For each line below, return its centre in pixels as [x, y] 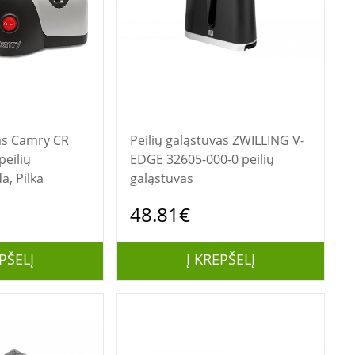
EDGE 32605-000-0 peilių [202, 159]
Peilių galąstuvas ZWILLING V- [181, 140]
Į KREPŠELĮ [220, 259]
